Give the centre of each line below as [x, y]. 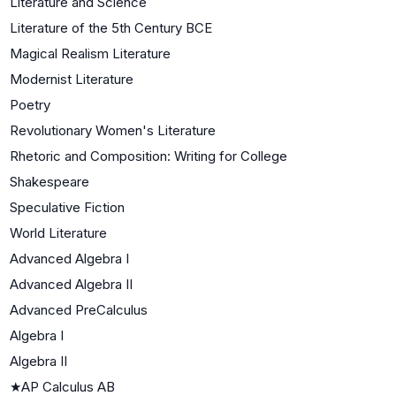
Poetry [30, 104]
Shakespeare [49, 181]
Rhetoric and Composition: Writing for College [148, 156]
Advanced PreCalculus [79, 309]
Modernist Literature [72, 79]
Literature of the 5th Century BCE [111, 27]
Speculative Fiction [67, 207]
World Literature [58, 232]
